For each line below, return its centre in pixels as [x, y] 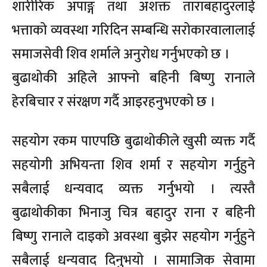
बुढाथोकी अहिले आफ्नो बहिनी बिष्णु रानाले [133, 78]
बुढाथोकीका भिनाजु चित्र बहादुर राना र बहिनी [133, 213]
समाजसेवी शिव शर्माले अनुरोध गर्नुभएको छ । [121, 55]
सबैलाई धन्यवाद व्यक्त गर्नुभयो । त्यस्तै [133, 189]
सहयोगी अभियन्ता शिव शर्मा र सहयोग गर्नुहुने [133, 165]
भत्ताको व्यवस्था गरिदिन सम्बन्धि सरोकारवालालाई [133, 31]
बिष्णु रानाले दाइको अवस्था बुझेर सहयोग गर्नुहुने [133, 237]
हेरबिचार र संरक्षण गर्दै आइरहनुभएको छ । [114, 102]
